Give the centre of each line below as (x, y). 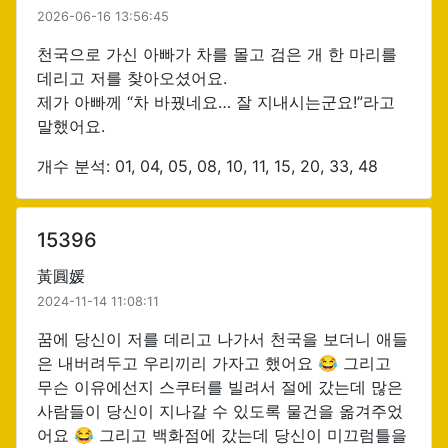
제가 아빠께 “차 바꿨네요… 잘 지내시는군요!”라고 (216, 102)
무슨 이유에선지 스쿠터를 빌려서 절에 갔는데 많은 (220, 387)
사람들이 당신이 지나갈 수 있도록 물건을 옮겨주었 (220, 411)
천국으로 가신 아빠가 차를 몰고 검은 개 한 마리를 (217, 54)
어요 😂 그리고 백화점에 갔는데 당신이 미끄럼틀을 (222, 435)
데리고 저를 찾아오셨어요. (132, 78)
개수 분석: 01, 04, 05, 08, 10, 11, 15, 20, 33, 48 (207, 166)
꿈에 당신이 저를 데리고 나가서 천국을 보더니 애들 (222, 339)
